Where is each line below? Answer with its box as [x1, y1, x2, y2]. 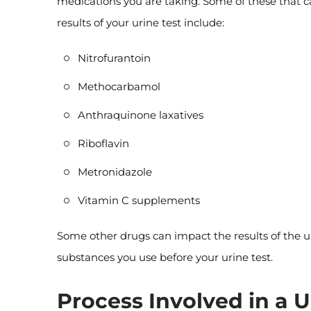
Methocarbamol [78, 80, 160, 93]
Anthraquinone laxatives [78, 108, 203, 121]
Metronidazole [78, 165, 152, 178]
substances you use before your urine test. [57, 251, 273, 264]
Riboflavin [78, 137, 129, 150]
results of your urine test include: [57, 16, 224, 29]
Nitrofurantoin [78, 51, 151, 65]
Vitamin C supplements [78, 194, 200, 207]
